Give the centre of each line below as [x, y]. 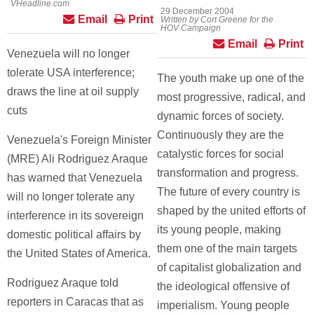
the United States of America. [79, 253]
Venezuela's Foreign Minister [79, 140]
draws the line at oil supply [73, 91]
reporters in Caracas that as [75, 302]
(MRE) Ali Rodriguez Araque [77, 159]
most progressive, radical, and [231, 97]
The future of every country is [228, 192]
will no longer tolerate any [71, 197]
